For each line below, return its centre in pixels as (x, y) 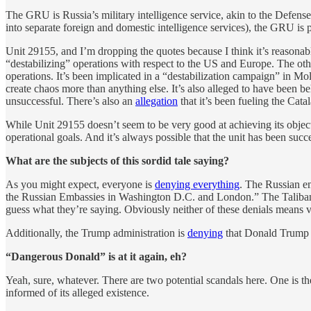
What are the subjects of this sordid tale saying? (117, 160)
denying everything (197, 184)
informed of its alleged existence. (77, 292)
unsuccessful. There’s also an (70, 101)
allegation (157, 101)
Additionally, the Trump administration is (96, 233)
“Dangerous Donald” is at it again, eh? (96, 256)
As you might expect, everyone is (80, 184)
